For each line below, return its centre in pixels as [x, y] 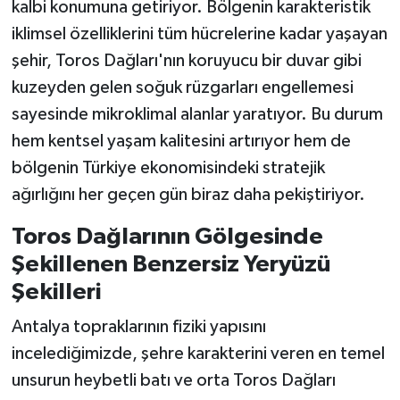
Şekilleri [56, 292]
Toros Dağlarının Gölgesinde [167, 236]
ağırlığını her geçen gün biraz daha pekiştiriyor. [188, 194]
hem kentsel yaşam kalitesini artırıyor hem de [181, 141]
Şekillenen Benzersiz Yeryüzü [171, 264]
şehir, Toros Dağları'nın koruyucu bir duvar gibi [186, 60]
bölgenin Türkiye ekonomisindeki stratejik [168, 167]
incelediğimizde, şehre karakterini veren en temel [198, 354]
